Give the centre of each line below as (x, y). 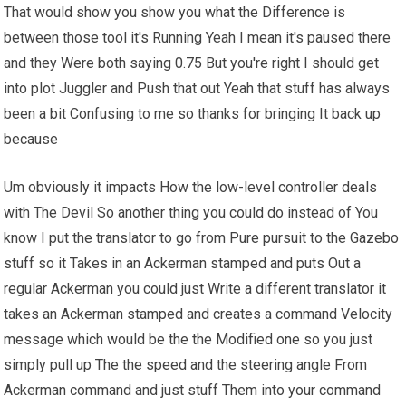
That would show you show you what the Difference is (175, 13)
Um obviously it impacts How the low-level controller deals (191, 188)
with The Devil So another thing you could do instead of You (191, 213)
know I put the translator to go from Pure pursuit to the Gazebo (202, 238)
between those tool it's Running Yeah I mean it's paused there (198, 38)
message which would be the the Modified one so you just (188, 340)
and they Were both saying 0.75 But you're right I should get (192, 63)
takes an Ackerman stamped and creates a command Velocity (198, 314)
